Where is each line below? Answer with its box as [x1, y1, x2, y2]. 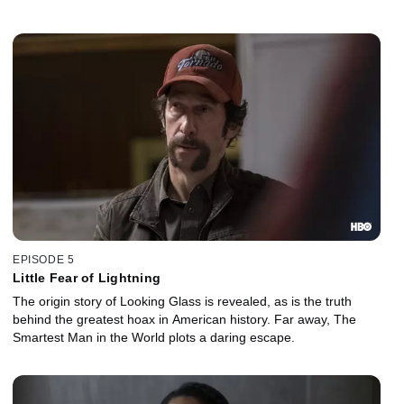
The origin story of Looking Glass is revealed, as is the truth [13, 294, 352, 309]
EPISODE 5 [13, 253, 75, 267]
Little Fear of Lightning [13, 271, 161, 286]
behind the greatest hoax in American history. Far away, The [13, 312, 356, 327]
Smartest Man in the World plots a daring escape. [13, 330, 295, 345]
